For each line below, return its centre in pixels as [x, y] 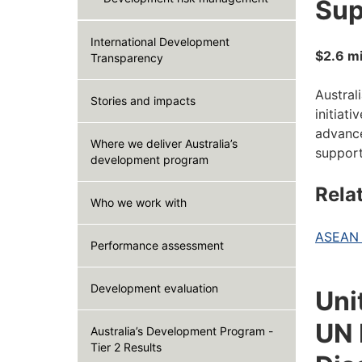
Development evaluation [154, 288]
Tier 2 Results [126, 347]
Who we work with [139, 202]
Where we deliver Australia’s [164, 143]
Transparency [127, 58]
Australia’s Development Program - [182, 331]
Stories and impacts [143, 101]
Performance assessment [157, 245]
